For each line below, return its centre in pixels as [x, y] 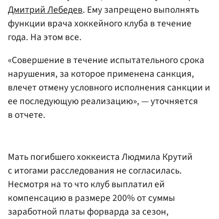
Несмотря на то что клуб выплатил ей [86, 184]
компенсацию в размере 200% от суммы [91, 198]
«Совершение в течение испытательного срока [106, 60]
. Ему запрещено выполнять [141, 10]
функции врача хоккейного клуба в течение [100, 23]
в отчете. [27, 115]
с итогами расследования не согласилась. [95, 170]
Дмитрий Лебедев [45, 10]
